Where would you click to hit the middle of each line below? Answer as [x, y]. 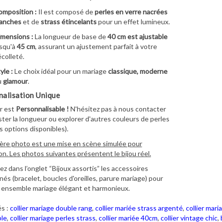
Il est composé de [65, 11]
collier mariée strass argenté [139, 208]
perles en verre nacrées [131, 11]
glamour [15, 81]
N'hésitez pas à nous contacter [117, 109]
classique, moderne [138, 71]
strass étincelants [68, 21]
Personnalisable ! [42, 109]
